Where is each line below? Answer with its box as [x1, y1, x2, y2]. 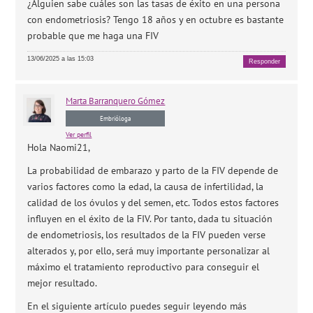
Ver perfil [66, 129, 92, 139]
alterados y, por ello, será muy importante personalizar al [27, 244, 270, 257]
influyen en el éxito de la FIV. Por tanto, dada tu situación [27, 212, 273, 225]
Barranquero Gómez [89, 94, 166, 107]
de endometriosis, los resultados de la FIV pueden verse [27, 228, 266, 241]
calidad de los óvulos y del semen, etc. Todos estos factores [27, 196, 279, 209]
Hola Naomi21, [27, 140, 91, 154]
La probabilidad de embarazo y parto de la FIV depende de [27, 163, 279, 177]
